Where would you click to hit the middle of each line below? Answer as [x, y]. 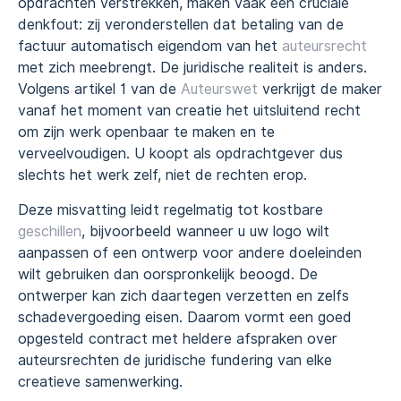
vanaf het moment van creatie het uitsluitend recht [189, 111]
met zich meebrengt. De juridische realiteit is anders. [192, 68]
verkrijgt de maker [320, 90]
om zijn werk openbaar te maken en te [146, 132]
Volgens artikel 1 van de [99, 90]
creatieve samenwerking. [100, 381]
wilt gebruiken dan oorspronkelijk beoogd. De [168, 274]
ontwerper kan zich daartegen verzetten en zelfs [183, 295]
